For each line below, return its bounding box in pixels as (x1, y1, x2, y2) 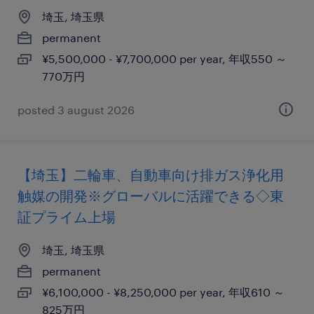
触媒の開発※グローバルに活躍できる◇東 (18, 187, 284, 204)
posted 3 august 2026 (18, 103, 135, 116)
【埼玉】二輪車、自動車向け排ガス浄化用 (18, 166, 284, 183)
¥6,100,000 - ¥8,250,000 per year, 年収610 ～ (42, 285, 285, 299)
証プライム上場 (18, 208, 116, 225)
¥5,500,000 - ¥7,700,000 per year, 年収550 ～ (42, 52, 287, 65)
